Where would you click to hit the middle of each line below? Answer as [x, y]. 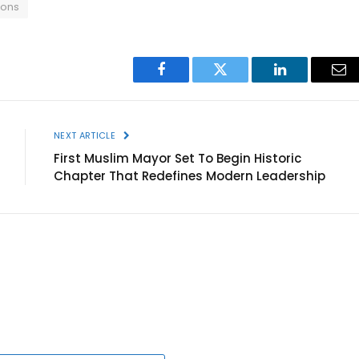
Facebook [188, 81]
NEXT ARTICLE [86, 135]
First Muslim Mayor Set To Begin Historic [177, 158]
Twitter [240, 81]
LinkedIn [305, 81]
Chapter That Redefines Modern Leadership [190, 175]
